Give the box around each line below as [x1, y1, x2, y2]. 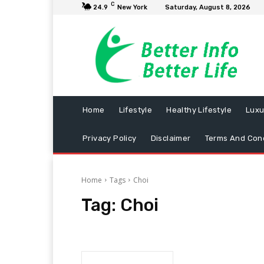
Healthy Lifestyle [166, 105, 232, 114]
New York [117, 4, 147, 11]
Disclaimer [150, 133, 191, 143]
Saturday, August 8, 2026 [165, 4, 250, 11]
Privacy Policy [82, 133, 137, 143]
